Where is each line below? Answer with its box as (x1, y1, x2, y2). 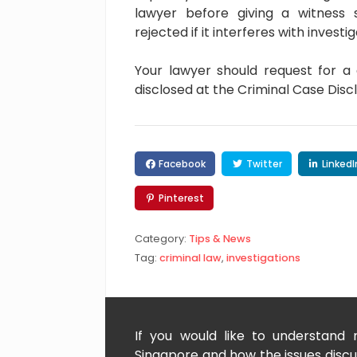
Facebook (156, 156, 206, 171)
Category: (135, 232, 189, 246)
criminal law (159, 251, 222, 265)
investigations (226, 251, 300, 265)
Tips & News (189, 232, 251, 246)
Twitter (243, 156, 282, 171)
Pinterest (156, 190, 205, 205)
